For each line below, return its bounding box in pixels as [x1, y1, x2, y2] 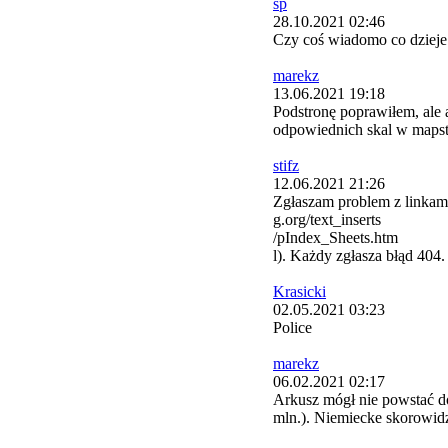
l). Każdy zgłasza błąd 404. [273, 247, 445, 265]
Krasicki [273, 283, 326, 301]
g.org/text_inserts [273, 211, 381, 229]
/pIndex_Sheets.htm [273, 229, 398, 247]
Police [273, 319, 312, 337]
